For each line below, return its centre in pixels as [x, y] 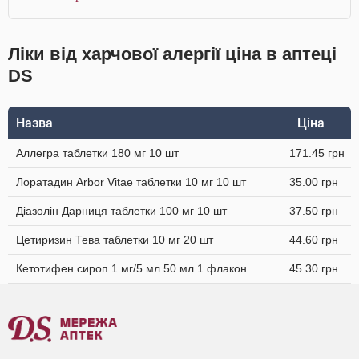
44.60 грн [314, 240]
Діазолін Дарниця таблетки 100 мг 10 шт [121, 211]
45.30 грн [314, 268]
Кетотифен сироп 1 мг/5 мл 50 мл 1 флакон [131, 268]
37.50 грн [314, 211]
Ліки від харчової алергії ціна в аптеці [172, 54]
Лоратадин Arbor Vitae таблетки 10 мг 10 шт [131, 182]
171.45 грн [317, 153]
